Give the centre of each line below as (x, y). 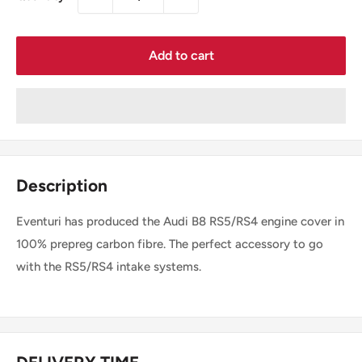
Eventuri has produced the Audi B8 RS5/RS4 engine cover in (180, 221)
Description (62, 186)
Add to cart (181, 56)
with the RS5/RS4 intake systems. (109, 266)
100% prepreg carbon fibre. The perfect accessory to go (170, 244)
